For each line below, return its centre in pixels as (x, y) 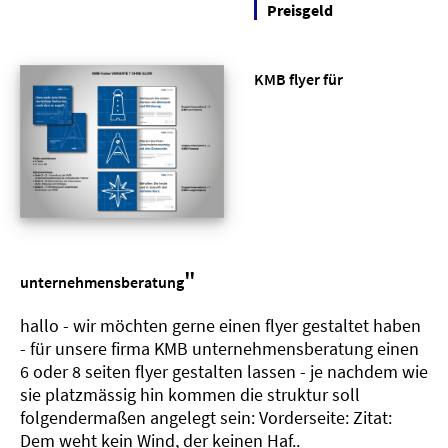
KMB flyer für (298, 78)
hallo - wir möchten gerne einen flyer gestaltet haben (220, 325)
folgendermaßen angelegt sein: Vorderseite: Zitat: (206, 417)
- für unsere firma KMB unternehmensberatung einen (219, 348)
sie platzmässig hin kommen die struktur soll (190, 394)
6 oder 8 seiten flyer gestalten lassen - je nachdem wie (224, 371)
